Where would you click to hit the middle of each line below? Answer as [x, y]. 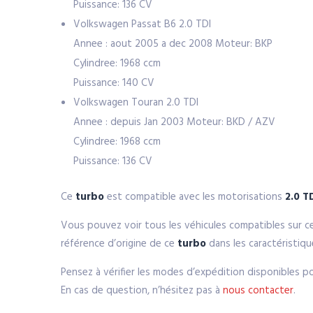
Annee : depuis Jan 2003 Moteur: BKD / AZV [174, 122]
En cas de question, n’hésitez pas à [142, 291]
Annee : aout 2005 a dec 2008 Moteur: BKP [173, 44]
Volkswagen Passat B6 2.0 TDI [142, 24]
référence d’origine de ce [119, 244]
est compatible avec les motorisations [195, 197]
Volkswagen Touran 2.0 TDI [136, 103]
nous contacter [258, 291]
